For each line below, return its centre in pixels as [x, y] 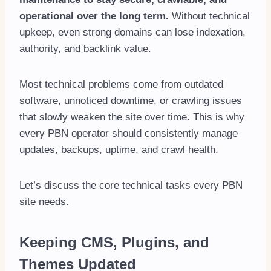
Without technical [209, 16]
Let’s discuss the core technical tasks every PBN [131, 185]
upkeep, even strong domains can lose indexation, [132, 32]
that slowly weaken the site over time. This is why [132, 117]
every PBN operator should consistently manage [129, 133]
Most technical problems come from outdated [121, 84]
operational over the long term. [94, 16]
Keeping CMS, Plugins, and [114, 242]
